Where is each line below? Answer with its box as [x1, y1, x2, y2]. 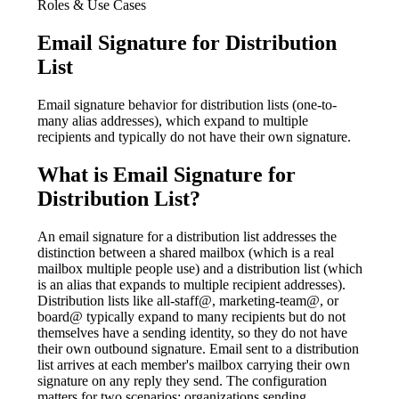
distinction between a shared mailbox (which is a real [37, 244, 334, 260]
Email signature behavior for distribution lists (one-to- [37, 96, 337, 112]
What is [37, 162, 113, 186]
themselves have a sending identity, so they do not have [37, 324, 347, 340]
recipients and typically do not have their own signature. [37, 128, 351, 144]
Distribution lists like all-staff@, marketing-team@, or [37, 292, 338, 308]
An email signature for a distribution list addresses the [37, 228, 337, 244]
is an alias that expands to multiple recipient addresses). [37, 276, 346, 292]
